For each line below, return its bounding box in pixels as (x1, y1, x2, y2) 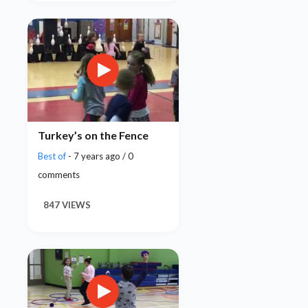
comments (38, 169, 80, 180)
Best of (38, 151, 68, 162)
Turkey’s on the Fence (38, 128, 148, 142)
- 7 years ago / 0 (68, 151, 133, 162)
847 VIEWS (43, 199, 91, 210)
